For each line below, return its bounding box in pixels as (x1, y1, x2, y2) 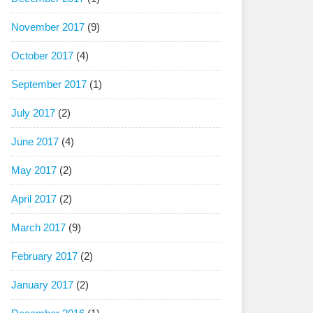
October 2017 (11, 50, 73, 61)
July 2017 (11, 107, 55, 119)
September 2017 (11, 78, 87, 90)
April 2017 (11, 193, 57, 205)
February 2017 (11, 250, 78, 262)
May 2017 (11, 164, 57, 176)
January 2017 (11, 279, 73, 291)
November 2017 (11, 21, 85, 33)
